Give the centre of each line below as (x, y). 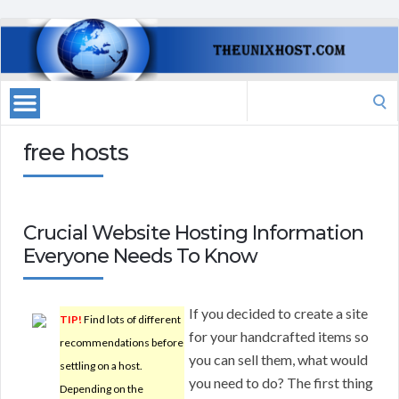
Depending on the (102, 389)
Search (266, 92)
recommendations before (122, 343)
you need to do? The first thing (281, 383)
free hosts (76, 153)
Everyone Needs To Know (140, 256)
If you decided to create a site (278, 313)
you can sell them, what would (278, 360)
